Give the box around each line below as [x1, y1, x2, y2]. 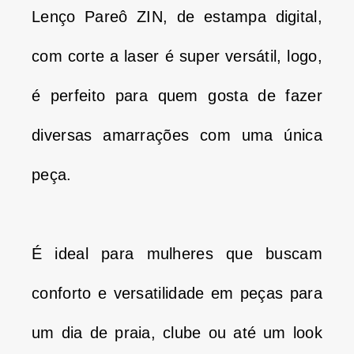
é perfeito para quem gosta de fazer [32, 86, 322, 104]
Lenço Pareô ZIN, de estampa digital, [32, 7, 322, 25]
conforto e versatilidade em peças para [32, 284, 322, 302]
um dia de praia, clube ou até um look [32, 323, 322, 341]
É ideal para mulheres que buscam [32, 244, 322, 262]
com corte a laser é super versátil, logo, [32, 47, 322, 65]
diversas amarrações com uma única [32, 126, 322, 144]
